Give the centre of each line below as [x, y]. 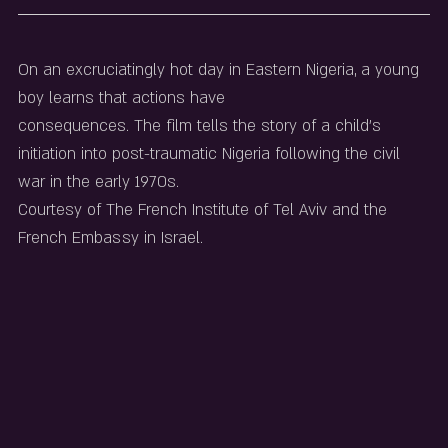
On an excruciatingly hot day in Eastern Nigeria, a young [221, 70]
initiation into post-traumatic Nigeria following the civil [211, 154]
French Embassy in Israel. [110, 238]
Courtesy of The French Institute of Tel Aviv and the [205, 210]
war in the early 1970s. [98, 182]
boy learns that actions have [121, 98]
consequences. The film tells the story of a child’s [202, 126]
